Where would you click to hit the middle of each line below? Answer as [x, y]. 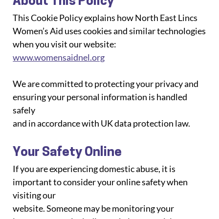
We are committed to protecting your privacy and [107, 83]
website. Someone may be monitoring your [94, 208]
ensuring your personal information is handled [101, 97]
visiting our [34, 195]
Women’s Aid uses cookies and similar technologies [109, 31]
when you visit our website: [66, 44]
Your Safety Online [67, 153]
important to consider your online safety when [101, 182]
